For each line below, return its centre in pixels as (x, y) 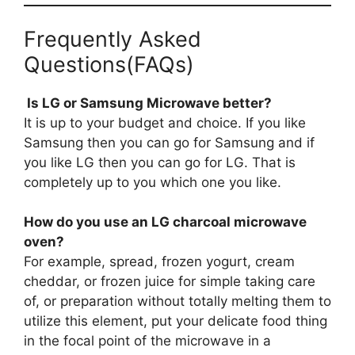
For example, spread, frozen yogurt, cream (159, 262)
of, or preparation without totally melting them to (177, 302)
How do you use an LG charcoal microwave (165, 222)
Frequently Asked (113, 39)
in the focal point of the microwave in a (147, 341)
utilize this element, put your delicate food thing (176, 321)
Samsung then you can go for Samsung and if (169, 142)
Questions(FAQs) (109, 64)
